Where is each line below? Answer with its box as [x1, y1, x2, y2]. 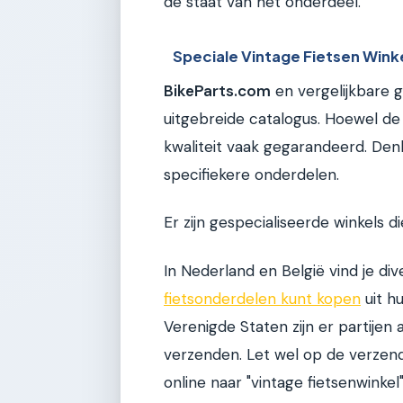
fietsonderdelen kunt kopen [164, 288, 361, 309]
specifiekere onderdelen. [164, 164, 339, 184]
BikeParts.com [164, 80, 271, 101]
